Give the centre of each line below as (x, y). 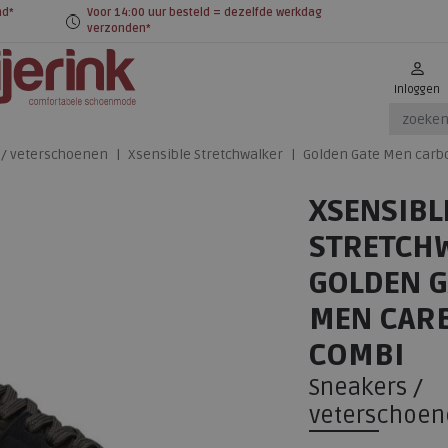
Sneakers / (366, 387)
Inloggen (416, 89)
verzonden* (118, 28)
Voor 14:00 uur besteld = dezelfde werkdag (204, 12)
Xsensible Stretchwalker (205, 155)
